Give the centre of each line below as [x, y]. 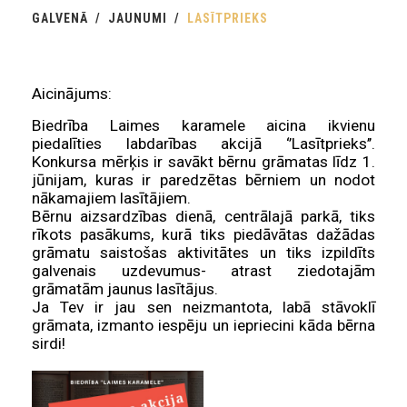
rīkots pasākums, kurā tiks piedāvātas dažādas [203, 235]
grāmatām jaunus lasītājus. [125, 289]
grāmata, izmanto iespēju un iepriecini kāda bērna [203, 326]
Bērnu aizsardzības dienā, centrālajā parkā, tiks [203, 217]
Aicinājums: [72, 94]
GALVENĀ [60, 19]
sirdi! [49, 344]
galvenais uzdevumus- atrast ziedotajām [203, 271]
